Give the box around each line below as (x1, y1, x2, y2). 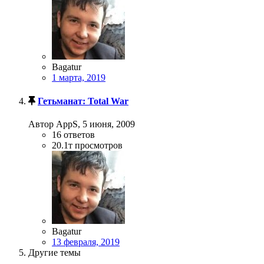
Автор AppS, (28, 118, 82, 129)
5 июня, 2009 (82, 118, 135, 129)
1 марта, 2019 (52, 72, 105, 83)
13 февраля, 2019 (52, 236, 120, 247)
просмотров (75, 140, 123, 150)
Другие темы (28, 247, 81, 258)
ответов (64, 129, 95, 140)
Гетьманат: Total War (38, 95, 128, 106)
